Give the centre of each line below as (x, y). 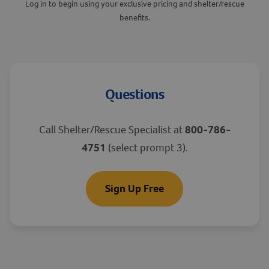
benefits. (134, 18)
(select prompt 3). (147, 148)
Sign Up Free (134, 189)
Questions (134, 94)
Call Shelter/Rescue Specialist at (110, 130)
